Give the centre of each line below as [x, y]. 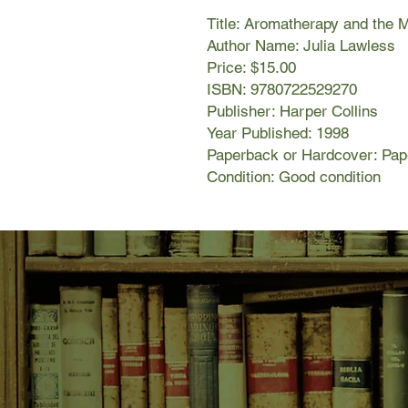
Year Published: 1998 [278, 133]
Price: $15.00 [251, 68]
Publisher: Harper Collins [292, 112]
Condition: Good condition [294, 177]
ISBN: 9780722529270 [282, 90]
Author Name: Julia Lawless [301, 46]
